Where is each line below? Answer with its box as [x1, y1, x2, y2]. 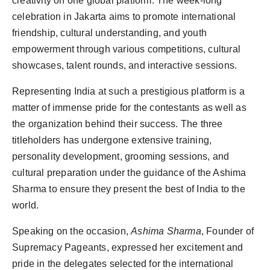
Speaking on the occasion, [12, 226, 131, 236]
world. [12, 200, 39, 210]
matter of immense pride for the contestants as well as [12, 102, 246, 113]
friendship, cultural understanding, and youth [12, 28, 207, 38]
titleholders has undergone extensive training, [12, 135, 212, 145]
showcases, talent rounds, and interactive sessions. [12, 60, 237, 71]
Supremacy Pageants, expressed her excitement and [12, 242, 243, 253]
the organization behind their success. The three [12, 119, 223, 129]
